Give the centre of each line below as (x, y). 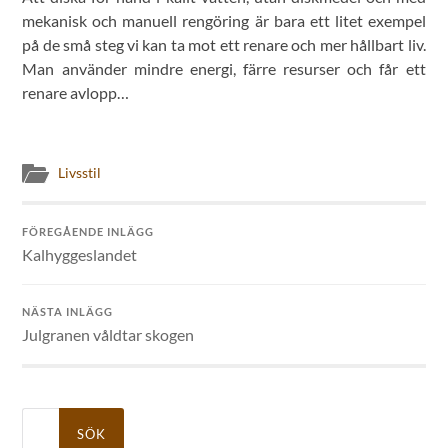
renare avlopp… (76, 93)
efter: (35, 433)
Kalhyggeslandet (80, 255)
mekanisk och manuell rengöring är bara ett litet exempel (224, 21)
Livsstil (80, 173)
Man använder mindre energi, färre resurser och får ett (224, 69)
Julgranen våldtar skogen (108, 335)
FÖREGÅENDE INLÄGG (88, 232)
